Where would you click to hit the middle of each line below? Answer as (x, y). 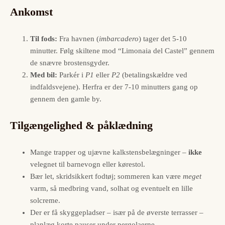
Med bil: (44, 75)
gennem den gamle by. (66, 99)
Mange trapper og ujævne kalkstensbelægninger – (109, 152)
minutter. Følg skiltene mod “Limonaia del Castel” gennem (122, 50)
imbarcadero (119, 38)
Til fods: (44, 38)
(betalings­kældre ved (154, 75)
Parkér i (71, 75)
